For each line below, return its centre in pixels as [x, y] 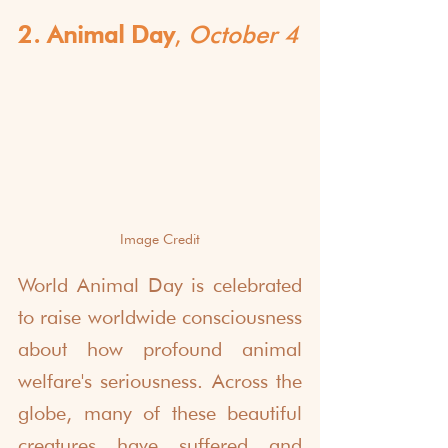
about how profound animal [160, 349]
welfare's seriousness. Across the [160, 381]
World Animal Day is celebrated [160, 285]
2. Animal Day [96, 35]
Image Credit [160, 239]
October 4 [243, 35]
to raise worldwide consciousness [160, 317]
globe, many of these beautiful [160, 413]
